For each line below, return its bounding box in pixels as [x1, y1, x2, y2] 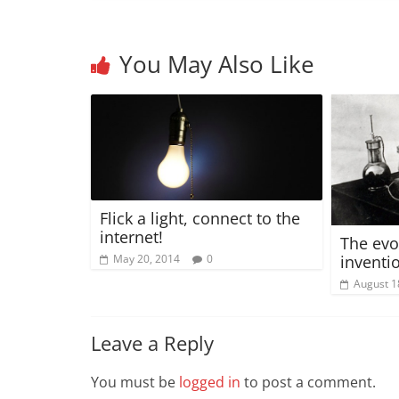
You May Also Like [119, 48, 314, 81]
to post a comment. [240, 371, 376, 392]
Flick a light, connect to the [100, 208, 300, 230]
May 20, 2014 [113, 251, 180, 267]
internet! [100, 226, 163, 248]
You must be [91, 371, 179, 392]
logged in [179, 371, 240, 392]
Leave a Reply [91, 329, 214, 356]
